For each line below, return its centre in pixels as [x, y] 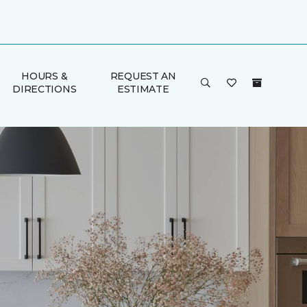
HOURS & [45, 76]
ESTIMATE [143, 89]
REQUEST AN [143, 76]
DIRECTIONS [45, 89]
